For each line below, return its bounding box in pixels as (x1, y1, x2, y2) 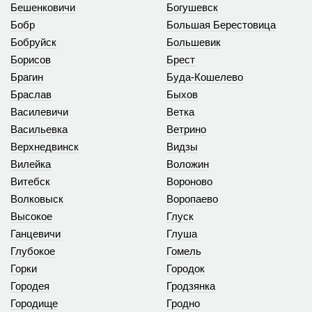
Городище (10, 297, 58, 309)
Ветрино (166, 123, 206, 135)
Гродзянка (166, 279, 215, 292)
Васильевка (10, 123, 68, 135)
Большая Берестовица (166, 18, 276, 31)
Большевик (166, 36, 221, 48)
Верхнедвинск (10, 140, 79, 153)
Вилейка (10, 157, 51, 170)
